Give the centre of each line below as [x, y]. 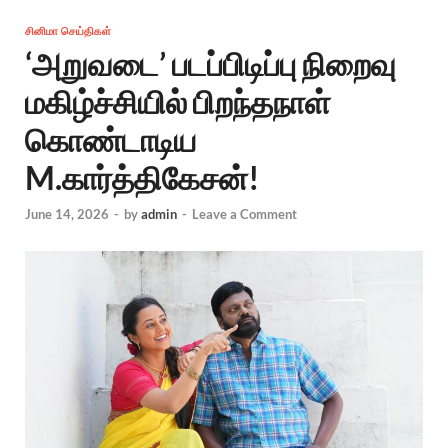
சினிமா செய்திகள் [68, 31]
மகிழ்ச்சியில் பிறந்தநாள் [178, 102]
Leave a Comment [244, 213]
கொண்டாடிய [110, 140]
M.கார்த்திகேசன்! [142, 178]
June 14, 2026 [67, 213]
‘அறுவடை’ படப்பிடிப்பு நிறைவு [210, 64]
